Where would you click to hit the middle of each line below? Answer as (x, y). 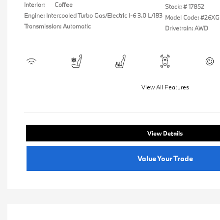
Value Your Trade (165, 158)
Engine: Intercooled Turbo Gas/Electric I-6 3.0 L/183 (93, 15)
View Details (165, 133)
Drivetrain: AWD (187, 28)
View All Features (165, 87)
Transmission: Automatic (57, 26)
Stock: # (176, 6)
